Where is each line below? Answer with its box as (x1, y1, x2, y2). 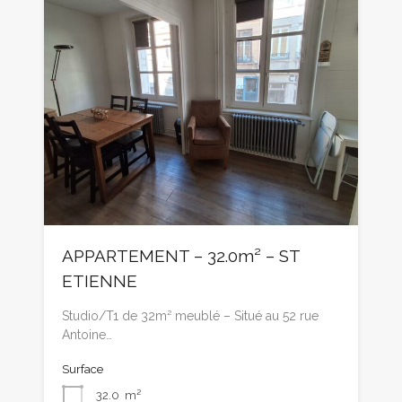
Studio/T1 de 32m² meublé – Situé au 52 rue (62, 308, 319, 323)
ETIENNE (62, 270, 137, 291)
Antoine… (62, 327, 112, 342)
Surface (62, 362, 103, 376)
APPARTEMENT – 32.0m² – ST (62, 245, 300, 266)
